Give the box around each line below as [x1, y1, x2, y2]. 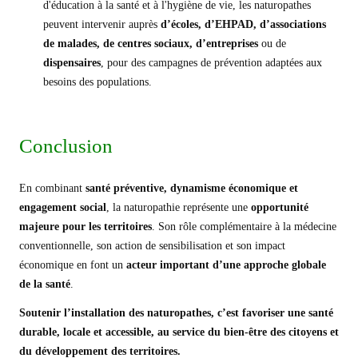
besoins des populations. [43, 76, 152, 88]
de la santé [19, 278, 70, 290]
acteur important [126, 259, 209, 271]
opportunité [251, 201, 308, 213]
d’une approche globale [209, 259, 326, 271]
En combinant [19, 182, 86, 194]
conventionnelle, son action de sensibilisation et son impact [19, 240, 285, 252]
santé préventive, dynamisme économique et [86, 182, 298, 194]
